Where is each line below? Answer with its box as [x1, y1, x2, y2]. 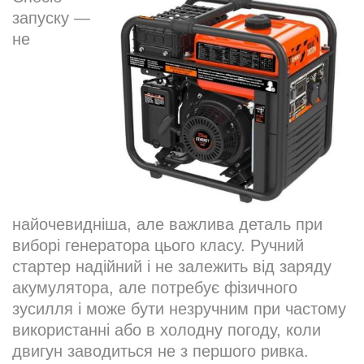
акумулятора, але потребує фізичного [12, 279, 297, 297]
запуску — [12, 9, 90, 28]
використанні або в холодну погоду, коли [12, 321, 321, 340]
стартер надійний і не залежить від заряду [12, 258, 331, 276]
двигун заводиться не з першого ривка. [12, 342, 309, 361]
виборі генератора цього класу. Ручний [12, 236, 304, 255]
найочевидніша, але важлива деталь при [12, 215, 323, 234]
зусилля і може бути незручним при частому [12, 300, 346, 318]
